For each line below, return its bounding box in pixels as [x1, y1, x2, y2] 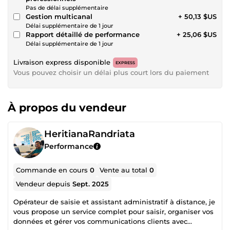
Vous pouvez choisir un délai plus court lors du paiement [13, 68, 209, 76]
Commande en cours [16, 165, 90, 174]
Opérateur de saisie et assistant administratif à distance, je [13, 197, 215, 206]
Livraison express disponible [13, 57, 110, 66]
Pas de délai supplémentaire [26, 4, 108, 11]
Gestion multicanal [26, 12, 92, 21]
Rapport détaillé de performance [26, 30, 140, 39]
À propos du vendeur [8, 101, 126, 114]
